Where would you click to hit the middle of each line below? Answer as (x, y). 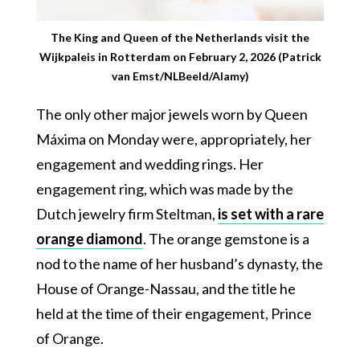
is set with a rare (270, 214)
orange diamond (89, 239)
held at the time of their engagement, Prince (174, 314)
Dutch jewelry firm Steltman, (127, 214)
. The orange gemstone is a (226, 239)
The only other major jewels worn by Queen (172, 115)
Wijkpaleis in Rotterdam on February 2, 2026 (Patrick (180, 57)
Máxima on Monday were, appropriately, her (174, 139)
